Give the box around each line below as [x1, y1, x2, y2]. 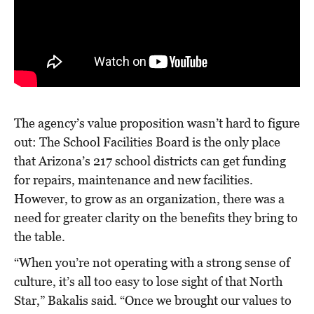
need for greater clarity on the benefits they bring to [14, 210, 298, 225]
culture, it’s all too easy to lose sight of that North [14, 273, 282, 289]
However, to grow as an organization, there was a [14, 191, 285, 206]
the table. [14, 228, 65, 244]
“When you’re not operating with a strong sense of [14, 254, 290, 270]
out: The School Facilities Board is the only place [14, 134, 280, 149]
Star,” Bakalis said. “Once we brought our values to [14, 292, 292, 308]
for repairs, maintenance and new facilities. [14, 172, 253, 187]
